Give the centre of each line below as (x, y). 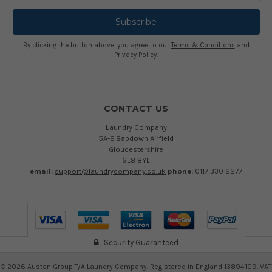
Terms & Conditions (203, 45)
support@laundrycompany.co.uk (110, 171)
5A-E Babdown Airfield (136, 138)
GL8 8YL (136, 160)
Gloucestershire (136, 149)
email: (42, 171)
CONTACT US (136, 108)
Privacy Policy (135, 55)
